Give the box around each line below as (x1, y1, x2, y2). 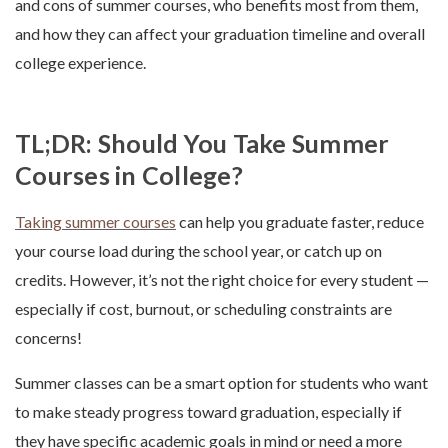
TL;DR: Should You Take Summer (15, 128, 390, 159)
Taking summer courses (15, 212, 176, 232)
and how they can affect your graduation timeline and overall (15, 24, 425, 44)
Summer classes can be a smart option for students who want (15, 373, 428, 393)
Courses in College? (15, 160, 243, 191)
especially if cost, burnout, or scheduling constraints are (15, 299, 392, 319)
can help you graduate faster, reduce (176, 212, 424, 232)
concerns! (15, 328, 82, 348)
